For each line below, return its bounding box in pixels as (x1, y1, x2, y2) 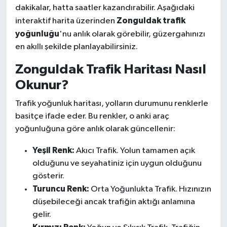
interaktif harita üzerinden (15, 16, 117, 25)
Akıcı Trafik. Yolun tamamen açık (74, 146, 195, 156)
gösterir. (32, 172, 64, 181)
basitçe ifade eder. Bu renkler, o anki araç (15, 112, 169, 121)
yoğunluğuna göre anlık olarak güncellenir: (15, 125, 175, 134)
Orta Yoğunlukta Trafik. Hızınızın (89, 185, 211, 194)
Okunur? (15, 78, 69, 92)
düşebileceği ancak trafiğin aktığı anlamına (32, 198, 195, 207)
